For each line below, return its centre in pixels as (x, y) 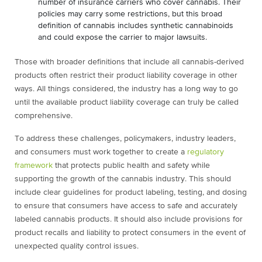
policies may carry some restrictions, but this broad (130, 14)
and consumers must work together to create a (101, 152)
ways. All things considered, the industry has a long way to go (126, 89)
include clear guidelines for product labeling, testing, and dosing (131, 193)
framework (34, 166)
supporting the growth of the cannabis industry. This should (123, 179)
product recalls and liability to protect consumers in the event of (130, 233)
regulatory (206, 152)
